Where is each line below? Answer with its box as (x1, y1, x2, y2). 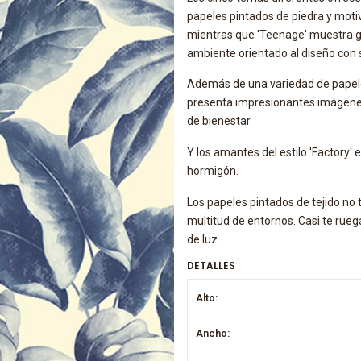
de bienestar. (186, 114, 252, 128)
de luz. (186, 232, 220, 246)
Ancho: (196, 326, 230, 339)
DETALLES (186, 259, 235, 272)
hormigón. (186, 164, 239, 178)
